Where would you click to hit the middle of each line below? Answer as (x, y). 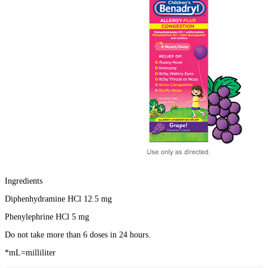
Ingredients (24, 181)
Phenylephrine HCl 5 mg (47, 217)
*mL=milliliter (30, 252)
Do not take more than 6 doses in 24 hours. (78, 234)
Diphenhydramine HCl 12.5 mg (58, 199)
